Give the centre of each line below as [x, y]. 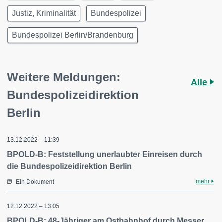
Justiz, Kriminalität [44, 13]
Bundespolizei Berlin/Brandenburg [73, 35]
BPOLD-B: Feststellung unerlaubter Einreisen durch [105, 154]
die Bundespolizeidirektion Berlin [69, 166]
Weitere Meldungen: [64, 77]
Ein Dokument [35, 182]
